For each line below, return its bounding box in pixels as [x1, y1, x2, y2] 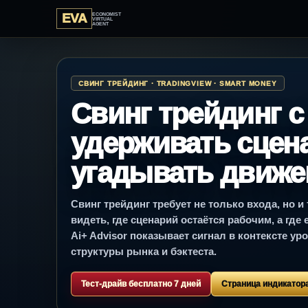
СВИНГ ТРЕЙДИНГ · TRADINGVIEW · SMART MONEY [78, 79, 277, 87]
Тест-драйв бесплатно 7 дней [81, 279, 201, 289]
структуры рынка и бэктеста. [71, 245, 217, 258]
